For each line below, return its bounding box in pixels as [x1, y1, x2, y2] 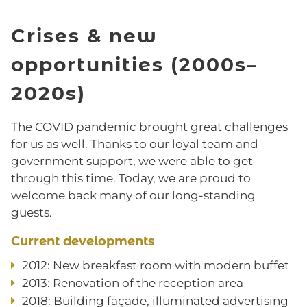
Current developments [11, 234, 155, 249]
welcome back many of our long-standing [11, 188, 256, 203]
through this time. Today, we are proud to [11, 171, 251, 186]
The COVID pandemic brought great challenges [11, 120, 288, 134]
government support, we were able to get [11, 154, 253, 169]
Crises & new [11, 24, 158, 48]
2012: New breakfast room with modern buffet [22, 258, 289, 273]
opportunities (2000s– [11, 53, 258, 77]
